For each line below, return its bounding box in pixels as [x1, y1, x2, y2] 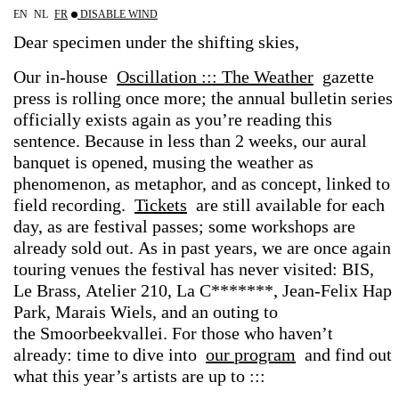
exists [85, 110, 132, 129]
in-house [45, 67, 112, 86]
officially [13, 110, 85, 129]
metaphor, [134, 174, 211, 193]
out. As [106, 238, 162, 257]
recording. [52, 195, 130, 215]
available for [256, 195, 352, 215]
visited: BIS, [283, 259, 379, 279]
